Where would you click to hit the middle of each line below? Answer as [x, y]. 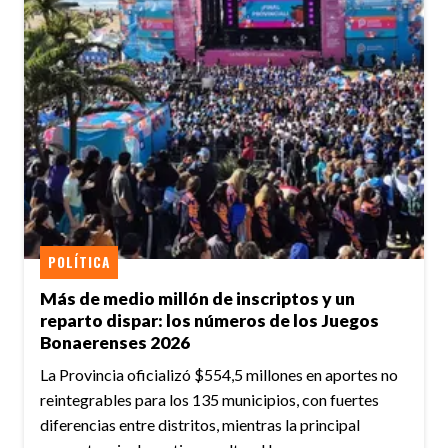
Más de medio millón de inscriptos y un [197, 298]
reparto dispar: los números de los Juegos [209, 320]
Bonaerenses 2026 [115, 342]
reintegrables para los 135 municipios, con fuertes [209, 400]
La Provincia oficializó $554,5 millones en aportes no [219, 375]
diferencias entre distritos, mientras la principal [200, 425]
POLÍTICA [79, 261]
